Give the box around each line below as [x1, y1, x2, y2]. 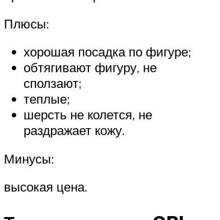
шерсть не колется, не [24, 107, 152, 123]
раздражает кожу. [24, 122, 125, 138]
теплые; [24, 91, 70, 107]
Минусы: [4, 150, 54, 166]
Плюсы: [4, 15, 49, 31]
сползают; [24, 75, 82, 91]
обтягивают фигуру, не [24, 59, 157, 76]
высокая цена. [4, 179, 87, 195]
